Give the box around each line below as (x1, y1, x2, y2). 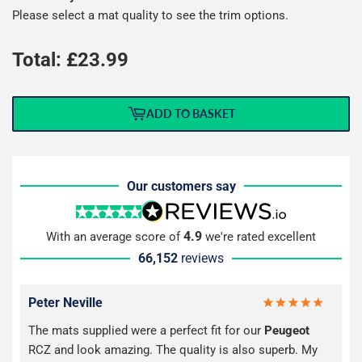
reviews (181, 250, 224, 267)
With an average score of (46, 229, 183, 245)
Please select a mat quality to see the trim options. (12, 7, 288, 23)
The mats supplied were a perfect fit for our (28, 323, 264, 339)
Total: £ (12, 48, 78, 71)
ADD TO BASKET (146, 107, 235, 121)
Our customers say (126, 178, 236, 194)
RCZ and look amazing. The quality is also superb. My (28, 343, 318, 358)
